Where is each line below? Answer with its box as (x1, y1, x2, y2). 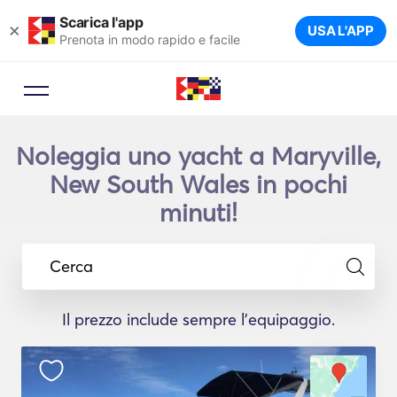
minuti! (160, 198, 237, 228)
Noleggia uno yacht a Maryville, (16, 141, 381, 171)
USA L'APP (307, 22, 374, 39)
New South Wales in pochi (50, 169, 347, 199)
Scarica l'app (59, 12, 144, 31)
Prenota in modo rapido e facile (59, 31, 240, 47)
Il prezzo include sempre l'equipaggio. (62, 309, 335, 330)
